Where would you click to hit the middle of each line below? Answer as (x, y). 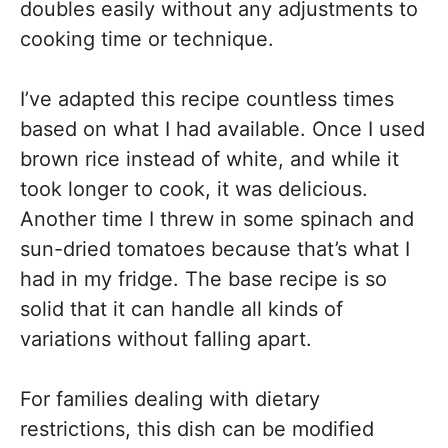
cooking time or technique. (147, 39)
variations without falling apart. (166, 339)
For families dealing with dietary (170, 399)
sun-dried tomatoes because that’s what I (215, 249)
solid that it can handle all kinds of (181, 309)
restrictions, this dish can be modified (197, 429)
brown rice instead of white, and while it (209, 159)
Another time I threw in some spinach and (217, 219)
